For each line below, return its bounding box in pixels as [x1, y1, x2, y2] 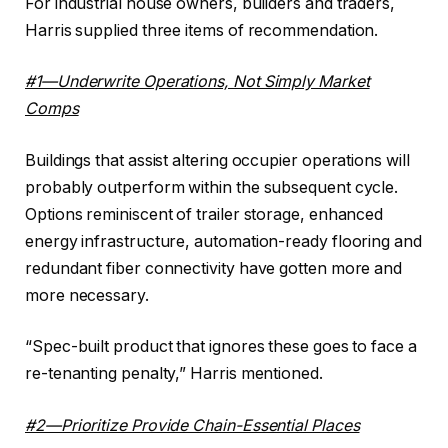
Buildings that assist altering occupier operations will [25, 150, 410, 170]
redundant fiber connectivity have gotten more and [25, 258, 403, 278]
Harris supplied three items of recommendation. [25, 20, 379, 40]
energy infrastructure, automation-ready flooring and [25, 231, 422, 251]
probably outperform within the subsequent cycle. [25, 177, 399, 197]
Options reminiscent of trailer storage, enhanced [25, 204, 384, 224]
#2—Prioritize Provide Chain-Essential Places [25, 416, 360, 435]
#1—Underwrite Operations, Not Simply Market [25, 72, 370, 92]
